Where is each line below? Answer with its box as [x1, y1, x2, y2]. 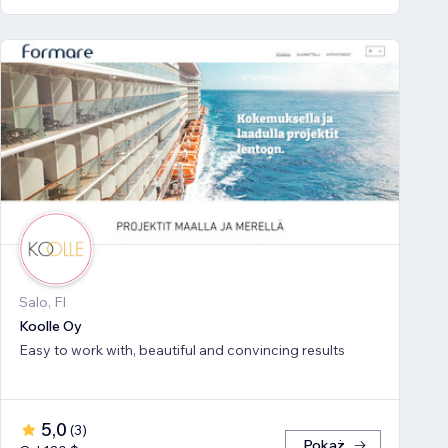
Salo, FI [19, 293, 66, 312]
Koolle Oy [19, 317, 82, 336]
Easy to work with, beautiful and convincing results [19, 341, 345, 360]
